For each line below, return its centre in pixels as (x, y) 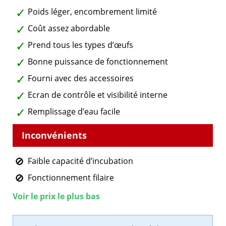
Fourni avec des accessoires (81, 78)
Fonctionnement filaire (71, 178)
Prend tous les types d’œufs (80, 45)
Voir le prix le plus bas (56, 196)
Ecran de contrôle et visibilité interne (98, 95)
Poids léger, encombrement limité (92, 12)
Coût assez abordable (69, 29)
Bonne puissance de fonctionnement (98, 62)
